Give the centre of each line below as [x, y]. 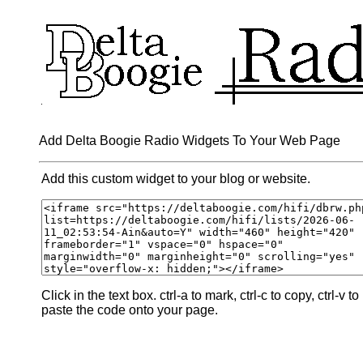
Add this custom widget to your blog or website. [176, 179]
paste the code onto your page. [130, 310]
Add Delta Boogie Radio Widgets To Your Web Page [190, 141]
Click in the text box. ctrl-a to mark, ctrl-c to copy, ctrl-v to [200, 295]
